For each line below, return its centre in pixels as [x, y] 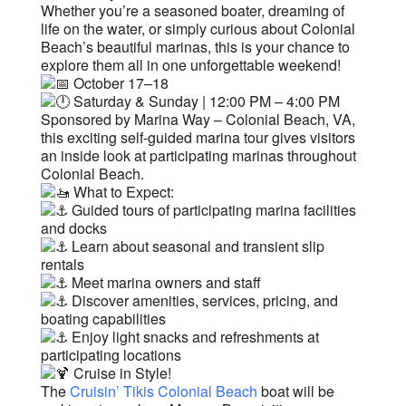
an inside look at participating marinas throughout [198, 156]
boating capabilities [103, 319]
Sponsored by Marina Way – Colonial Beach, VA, [198, 120]
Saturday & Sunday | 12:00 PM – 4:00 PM [204, 101]
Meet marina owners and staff [164, 283]
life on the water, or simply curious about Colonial [198, 29]
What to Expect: [121, 192]
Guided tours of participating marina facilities [212, 210]
